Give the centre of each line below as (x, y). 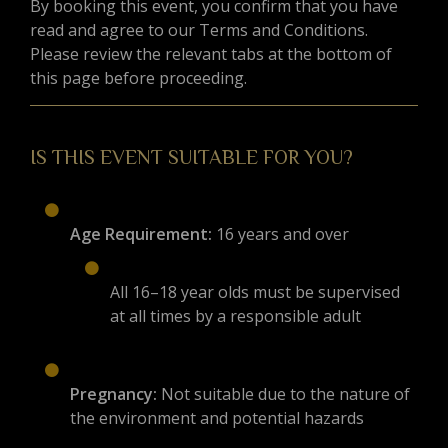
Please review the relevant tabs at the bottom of (211, 54)
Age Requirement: (141, 234)
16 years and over (280, 234)
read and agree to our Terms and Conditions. (199, 30)
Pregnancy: (113, 394)
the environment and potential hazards (217, 418)
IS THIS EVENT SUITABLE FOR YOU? (191, 157)
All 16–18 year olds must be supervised (255, 292)
